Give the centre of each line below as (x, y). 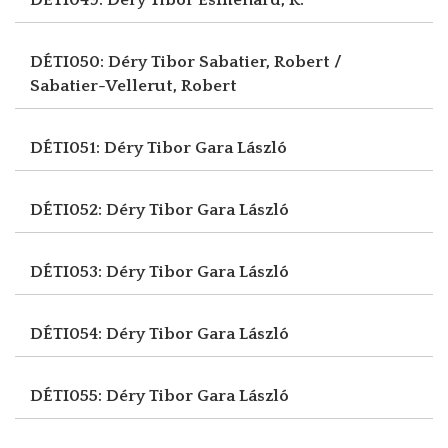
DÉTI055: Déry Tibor (113, 395)
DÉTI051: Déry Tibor (112, 147)
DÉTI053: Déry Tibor (113, 271)
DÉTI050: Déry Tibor (114, 61)
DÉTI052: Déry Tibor (113, 209)
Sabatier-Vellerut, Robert (133, 85)
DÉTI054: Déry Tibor (113, 333)
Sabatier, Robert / (270, 61)
